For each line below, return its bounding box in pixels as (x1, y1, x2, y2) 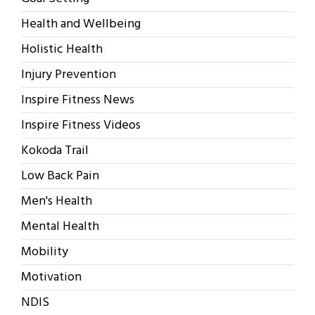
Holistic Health (21, 39, 103, 60)
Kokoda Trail (21, 141, 89, 162)
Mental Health (21, 217, 99, 238)
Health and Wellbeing (21, 14, 141, 35)
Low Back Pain (21, 166, 99, 187)
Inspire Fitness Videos (21, 115, 141, 136)
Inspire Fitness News (21, 90, 134, 111)
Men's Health (21, 191, 92, 212)
